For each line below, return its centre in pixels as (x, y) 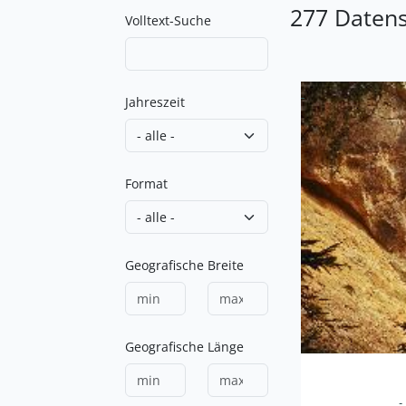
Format (146, 184)
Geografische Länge (184, 347)
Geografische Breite (184, 265)
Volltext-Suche (168, 20)
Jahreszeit (155, 102)
